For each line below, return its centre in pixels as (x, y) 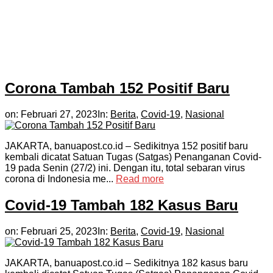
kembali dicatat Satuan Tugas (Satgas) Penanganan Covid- (133, 157)
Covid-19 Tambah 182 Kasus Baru (122, 205)
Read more (140, 179)
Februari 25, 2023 (59, 231)
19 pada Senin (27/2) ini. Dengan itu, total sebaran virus (125, 168)
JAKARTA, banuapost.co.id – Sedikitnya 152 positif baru (126, 146)
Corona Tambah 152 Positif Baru (117, 88)
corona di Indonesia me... (60, 179)
